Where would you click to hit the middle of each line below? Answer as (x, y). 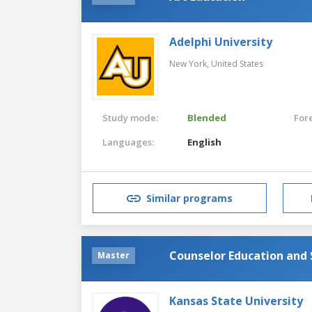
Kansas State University (236, 301)
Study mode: (130, 117)
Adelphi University (221, 41)
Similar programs (189, 198)
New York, (190, 63)
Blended (207, 117)
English (205, 142)
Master (114, 255)
